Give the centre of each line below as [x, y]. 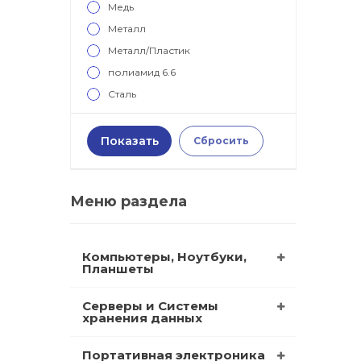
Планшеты [118, 268]
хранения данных [142, 317]
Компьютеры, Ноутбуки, [164, 256]
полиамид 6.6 [142, 72]
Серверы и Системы [150, 305]
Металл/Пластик [149, 50]
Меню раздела [129, 201]
